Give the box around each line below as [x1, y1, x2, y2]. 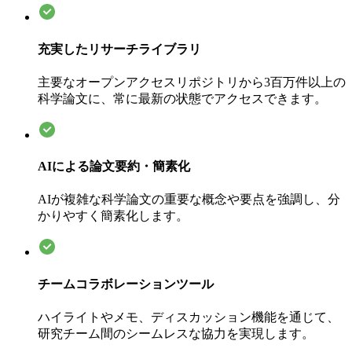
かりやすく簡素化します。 [38, 209, 189, 223]
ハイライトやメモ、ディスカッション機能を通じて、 [38, 310, 339, 324]
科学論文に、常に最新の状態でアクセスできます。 [38, 91, 327, 105]
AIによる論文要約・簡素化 [38, 159, 190, 174]
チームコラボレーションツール [38, 277, 214, 291]
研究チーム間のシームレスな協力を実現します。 [38, 326, 314, 340]
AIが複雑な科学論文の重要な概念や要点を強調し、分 [38, 192, 340, 207]
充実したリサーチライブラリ [38, 42, 201, 56]
